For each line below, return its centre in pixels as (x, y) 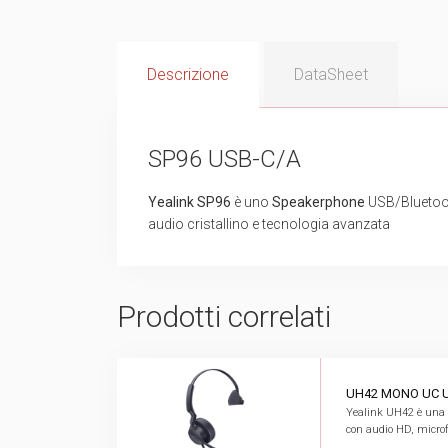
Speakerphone (318, 202)
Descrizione (188, 74)
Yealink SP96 (189, 202)
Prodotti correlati (224, 316)
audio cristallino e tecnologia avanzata (269, 224)
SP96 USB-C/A (224, 159)
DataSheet (331, 74)
